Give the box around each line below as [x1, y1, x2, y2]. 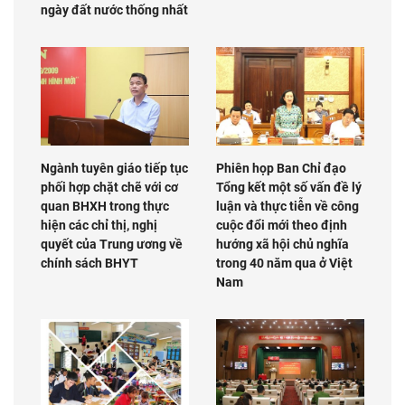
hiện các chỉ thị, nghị [41, 218, 157, 233]
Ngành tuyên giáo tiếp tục [41, 161, 188, 176]
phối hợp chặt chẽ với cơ [41, 180, 178, 195]
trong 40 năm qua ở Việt [216, 256, 353, 271]
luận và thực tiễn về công [216, 199, 359, 214]
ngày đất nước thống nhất [41, 2, 188, 17]
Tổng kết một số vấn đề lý [216, 180, 362, 195]
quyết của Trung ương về [41, 237, 183, 252]
